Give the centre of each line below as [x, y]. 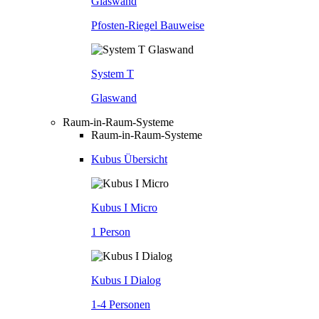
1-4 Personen [121, 304]
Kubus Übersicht [129, 159]
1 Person [111, 231]
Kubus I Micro [124, 207]
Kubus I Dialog [126, 280]
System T [113, 73]
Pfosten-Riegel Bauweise [148, 25]
